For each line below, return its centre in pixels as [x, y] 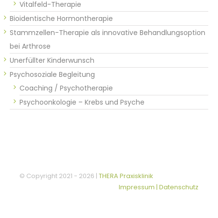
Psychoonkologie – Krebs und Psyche [82, 102]
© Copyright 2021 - [49, 176]
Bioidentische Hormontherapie [61, 18]
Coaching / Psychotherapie [66, 88]
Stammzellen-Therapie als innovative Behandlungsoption [108, 32]
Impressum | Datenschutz [159, 187]
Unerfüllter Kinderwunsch [52, 60]
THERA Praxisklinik [126, 176]
